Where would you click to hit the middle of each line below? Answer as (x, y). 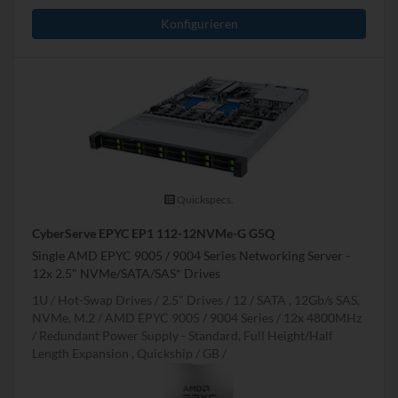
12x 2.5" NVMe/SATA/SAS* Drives (126, 274)
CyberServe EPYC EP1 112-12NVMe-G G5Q (153, 234)
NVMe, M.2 (64, 318)
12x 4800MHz (322, 318)
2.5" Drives (192, 300)
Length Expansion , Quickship (112, 354)
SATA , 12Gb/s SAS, (308, 300)
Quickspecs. (204, 200)
